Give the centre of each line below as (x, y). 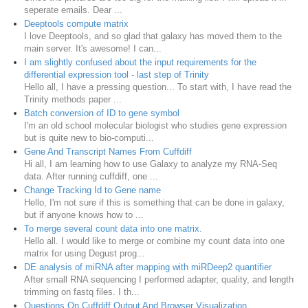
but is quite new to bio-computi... (89, 137)
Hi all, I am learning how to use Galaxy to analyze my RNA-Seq (151, 164)
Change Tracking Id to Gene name (92, 190)
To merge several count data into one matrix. (113, 228)
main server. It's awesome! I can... (93, 48)
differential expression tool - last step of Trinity (117, 74)
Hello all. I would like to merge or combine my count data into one (154, 241)
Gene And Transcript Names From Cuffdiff (108, 151)
